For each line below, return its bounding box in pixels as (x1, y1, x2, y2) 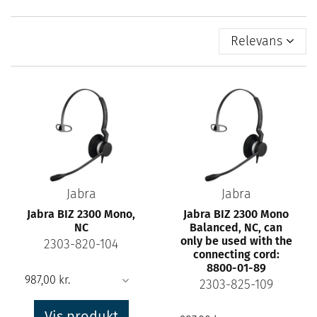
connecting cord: (192, 248, 279, 262)
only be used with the (180, 234, 292, 248)
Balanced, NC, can (190, 221, 282, 235)
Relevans (231, 33, 282, 49)
